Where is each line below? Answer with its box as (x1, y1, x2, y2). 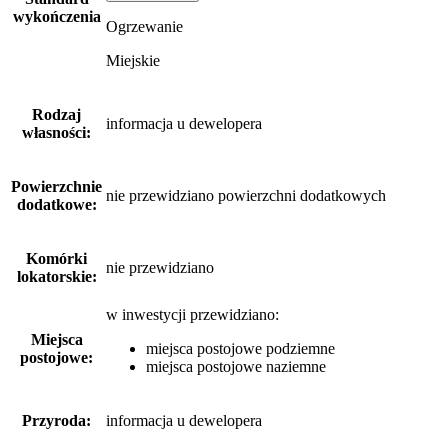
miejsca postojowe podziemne (146, 340, 335, 358)
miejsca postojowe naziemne (146, 358, 326, 376)
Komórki (26, 250, 87, 268)
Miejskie (106, 52, 160, 70)
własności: (22, 124, 91, 142)
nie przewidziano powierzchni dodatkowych (106, 187, 386, 205)
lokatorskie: (16, 268, 97, 286)
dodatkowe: (16, 196, 97, 214)
